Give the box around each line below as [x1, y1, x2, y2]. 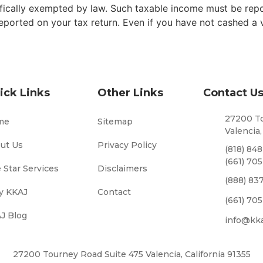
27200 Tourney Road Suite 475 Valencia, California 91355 [12, 248, 251, 259]
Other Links [97, 86, 163, 99]
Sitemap [97, 116, 133, 127]
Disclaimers [97, 163, 147, 174]
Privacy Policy [97, 139, 157, 150]
